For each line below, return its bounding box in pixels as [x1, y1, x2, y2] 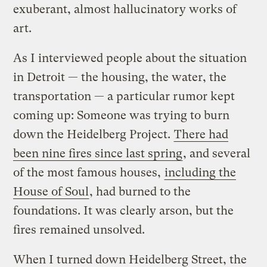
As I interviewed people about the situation [13, 51, 247, 65]
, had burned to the [89, 184, 191, 198]
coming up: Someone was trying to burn [13, 108, 230, 122]
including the [164, 165, 237, 179]
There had [174, 127, 229, 141]
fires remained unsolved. [13, 222, 145, 237]
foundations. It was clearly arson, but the [13, 203, 234, 218]
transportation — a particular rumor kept [13, 89, 235, 103]
